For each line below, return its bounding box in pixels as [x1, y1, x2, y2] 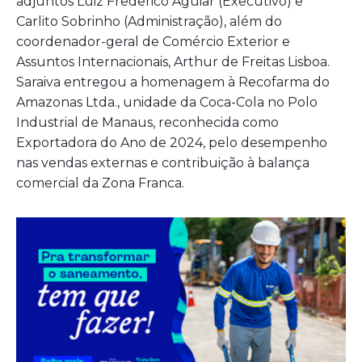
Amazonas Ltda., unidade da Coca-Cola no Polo [16, 95, 318, 111]
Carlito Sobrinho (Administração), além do [16, 14, 282, 30]
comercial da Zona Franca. [16, 175, 184, 192]
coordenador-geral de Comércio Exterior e [16, 34, 290, 50]
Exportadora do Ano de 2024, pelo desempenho [16, 135, 327, 151]
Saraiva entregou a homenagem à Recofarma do [16, 74, 330, 90]
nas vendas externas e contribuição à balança [16, 155, 309, 171]
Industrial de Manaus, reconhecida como [16, 115, 279, 131]
